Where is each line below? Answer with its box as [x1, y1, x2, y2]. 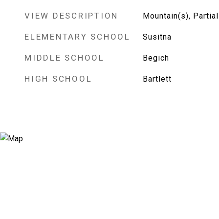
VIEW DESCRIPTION [24, 11, 118, 21]
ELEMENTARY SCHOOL [24, 32, 131, 42]
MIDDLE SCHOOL [24, 53, 105, 63]
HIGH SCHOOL [24, 74, 92, 84]
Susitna [142, 32, 172, 42]
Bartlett [142, 74, 172, 84]
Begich [142, 53, 169, 63]
